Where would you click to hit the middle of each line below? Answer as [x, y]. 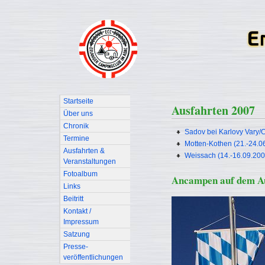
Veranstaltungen [90, 161]
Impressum [81, 222]
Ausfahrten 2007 [213, 110]
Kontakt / [77, 211]
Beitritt [73, 199]
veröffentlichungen [93, 257]
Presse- [76, 247]
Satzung [77, 234]
